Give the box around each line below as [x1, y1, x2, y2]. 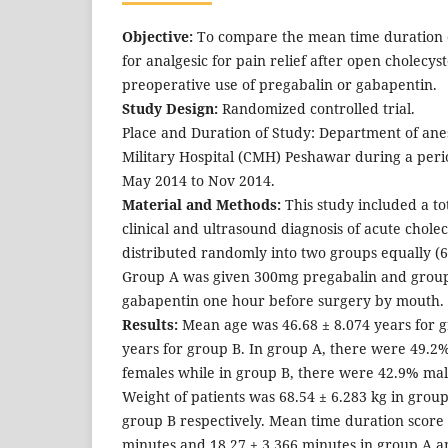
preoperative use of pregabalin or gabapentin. [122, 74, 437, 94]
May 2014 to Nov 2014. [122, 170, 275, 190]
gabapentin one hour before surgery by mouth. [122, 290, 444, 310]
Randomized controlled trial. [218, 98, 415, 118]
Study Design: [122, 98, 218, 118]
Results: [122, 314, 178, 334]
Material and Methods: [122, 194, 281, 214]
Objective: [122, 26, 193, 46]
